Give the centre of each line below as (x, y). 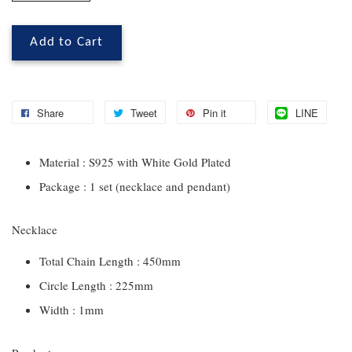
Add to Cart (67, 42)
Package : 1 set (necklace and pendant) (135, 186)
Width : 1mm (71, 310)
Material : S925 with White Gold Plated (135, 162)
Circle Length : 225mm (96, 285)
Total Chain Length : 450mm (110, 261)
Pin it (214, 113)
